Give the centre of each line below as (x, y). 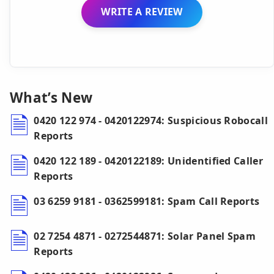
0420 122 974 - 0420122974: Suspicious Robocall (151, 121)
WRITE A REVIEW (142, 12)
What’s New (51, 98)
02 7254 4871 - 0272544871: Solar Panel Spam (145, 236)
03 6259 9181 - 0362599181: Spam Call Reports (147, 202)
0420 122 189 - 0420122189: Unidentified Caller (149, 161)
